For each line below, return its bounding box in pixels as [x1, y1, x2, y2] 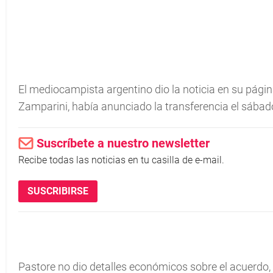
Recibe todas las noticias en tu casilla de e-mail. [18, 154, 224, 166]
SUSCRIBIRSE [27, 185, 88, 197]
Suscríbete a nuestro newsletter [37, 136, 210, 151]
